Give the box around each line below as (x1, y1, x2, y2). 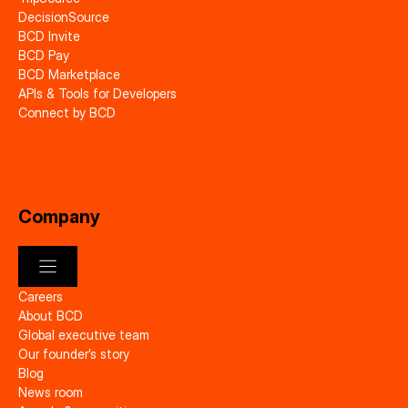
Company (18, 205, 100, 228)
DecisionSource (18, 8, 109, 25)
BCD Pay (18, 46, 69, 63)
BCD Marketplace (18, 66, 120, 82)
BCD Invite (18, 27, 80, 44)
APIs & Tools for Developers (18, 85, 177, 101)
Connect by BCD (18, 104, 116, 120)
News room (18, 383, 83, 400)
